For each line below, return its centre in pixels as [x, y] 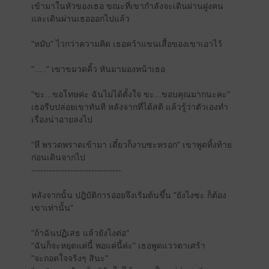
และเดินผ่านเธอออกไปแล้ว [80, 19]
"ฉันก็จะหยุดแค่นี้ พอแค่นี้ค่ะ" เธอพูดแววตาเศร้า [118, 246]
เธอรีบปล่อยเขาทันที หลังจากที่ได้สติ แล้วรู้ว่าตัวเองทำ [129, 107]
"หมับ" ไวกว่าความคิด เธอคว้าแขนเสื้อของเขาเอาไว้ [126, 44]
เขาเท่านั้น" [52, 208]
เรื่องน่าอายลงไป [62, 119]
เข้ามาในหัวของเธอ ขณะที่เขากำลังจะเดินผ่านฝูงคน [127, 6]
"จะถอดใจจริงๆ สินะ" [69, 258]
